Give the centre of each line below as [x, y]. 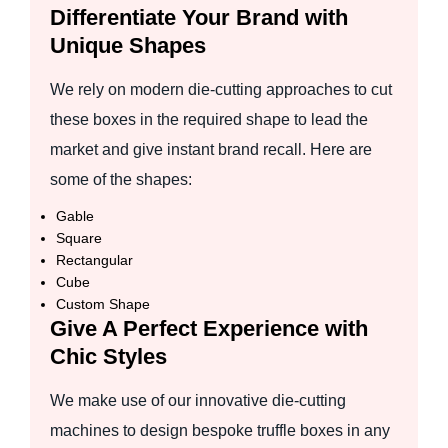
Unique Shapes [128, 45]
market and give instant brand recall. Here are [211, 149]
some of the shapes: [121, 179]
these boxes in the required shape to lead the [209, 119]
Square [79, 237]
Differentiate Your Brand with [199, 17]
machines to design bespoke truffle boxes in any [220, 430]
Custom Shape [103, 303]
